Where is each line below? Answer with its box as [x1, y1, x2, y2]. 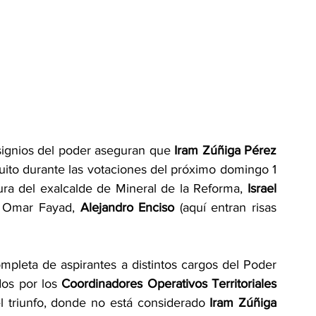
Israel [243, 181, 277, 195]
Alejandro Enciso [80, 200, 175, 214]
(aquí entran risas [174, 200, 277, 214]
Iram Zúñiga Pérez [170, 143, 277, 157]
